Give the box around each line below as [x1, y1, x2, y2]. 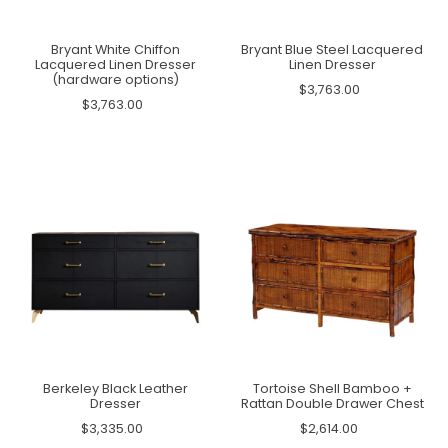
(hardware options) [52, 71, 180, 89]
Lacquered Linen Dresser [35, 56, 197, 74]
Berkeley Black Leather [43, 379, 189, 397]
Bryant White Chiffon [51, 41, 181, 59]
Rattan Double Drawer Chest [240, 394, 424, 412]
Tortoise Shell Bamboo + [252, 379, 412, 397]
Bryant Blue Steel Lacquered [241, 41, 424, 59]
